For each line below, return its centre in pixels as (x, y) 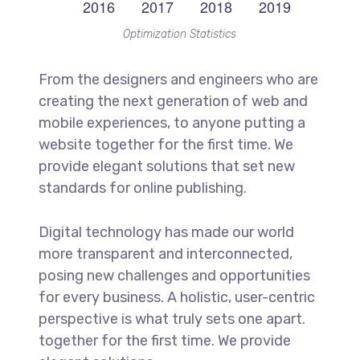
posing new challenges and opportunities (174, 275)
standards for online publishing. (142, 188)
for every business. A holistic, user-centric (176, 297)
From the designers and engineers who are (178, 79)
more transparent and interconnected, (165, 254)
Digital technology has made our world (166, 232)
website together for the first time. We (166, 144)
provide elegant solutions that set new (166, 166)
